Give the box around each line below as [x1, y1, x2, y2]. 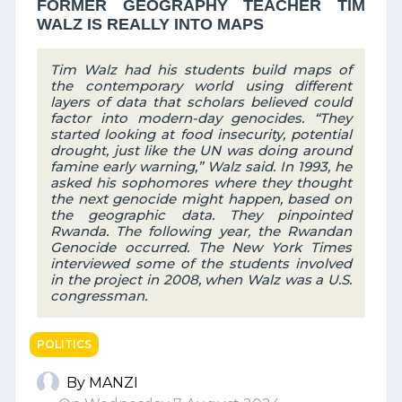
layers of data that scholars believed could [50, 93, 352, 110]
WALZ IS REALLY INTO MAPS [37, 15, 264, 33]
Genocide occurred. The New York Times [50, 239, 352, 256]
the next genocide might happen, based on [50, 190, 352, 207]
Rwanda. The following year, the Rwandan [50, 223, 352, 240]
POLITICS [37, 337, 92, 351]
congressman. [50, 287, 147, 304]
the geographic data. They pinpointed [50, 206, 352, 223]
